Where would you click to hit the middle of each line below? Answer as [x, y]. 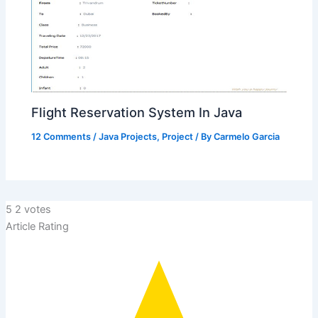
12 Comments [61, 136]
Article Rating [37, 226]
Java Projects [128, 136]
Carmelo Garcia [247, 136]
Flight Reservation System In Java [137, 112]
